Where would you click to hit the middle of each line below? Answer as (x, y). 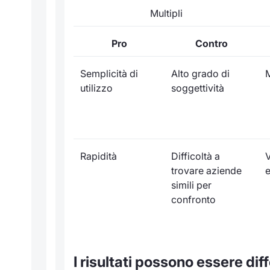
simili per (191, 185)
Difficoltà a (195, 156)
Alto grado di (200, 74)
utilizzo (96, 88)
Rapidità (98, 156)
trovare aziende (206, 171)
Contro (212, 44)
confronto (193, 200)
